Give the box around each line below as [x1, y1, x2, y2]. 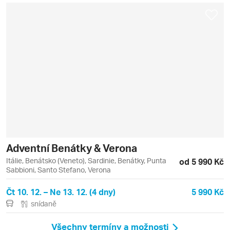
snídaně [31, 199, 56, 208]
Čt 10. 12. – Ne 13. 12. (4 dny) [6, 186, 116, 197]
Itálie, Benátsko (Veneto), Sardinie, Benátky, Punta [6, 156, 166, 165]
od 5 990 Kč [179, 156, 224, 167]
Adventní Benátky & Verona [6, 141, 137, 155]
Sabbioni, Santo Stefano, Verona [6, 165, 111, 174]
